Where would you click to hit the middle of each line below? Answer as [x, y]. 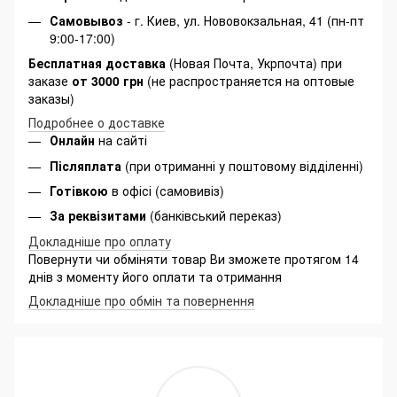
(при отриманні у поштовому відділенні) [242, 165]
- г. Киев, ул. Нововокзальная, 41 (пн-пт [244, 20]
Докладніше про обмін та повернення [141, 300]
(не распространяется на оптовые [249, 81]
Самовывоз [86, 20]
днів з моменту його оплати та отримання [155, 276]
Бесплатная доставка [97, 63]
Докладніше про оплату [100, 241]
